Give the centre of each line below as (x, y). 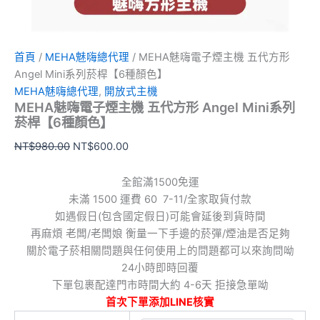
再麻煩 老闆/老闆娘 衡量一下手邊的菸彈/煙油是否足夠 (160, 233)
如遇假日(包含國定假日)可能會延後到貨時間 (160, 216)
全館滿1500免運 (160, 182)
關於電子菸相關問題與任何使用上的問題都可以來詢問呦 (160, 250)
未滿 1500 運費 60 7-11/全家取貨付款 (160, 199)
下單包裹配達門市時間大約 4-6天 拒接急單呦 (160, 285)
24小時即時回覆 (160, 267)
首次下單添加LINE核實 (160, 302)
